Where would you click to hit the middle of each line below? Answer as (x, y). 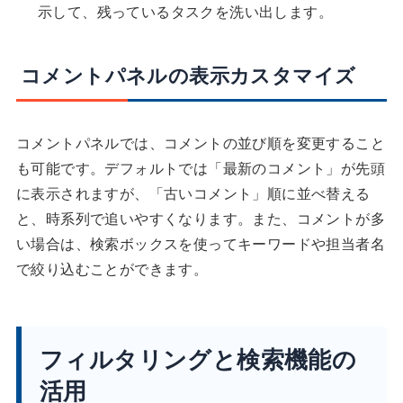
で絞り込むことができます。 (112, 268)
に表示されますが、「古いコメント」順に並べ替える (193, 193)
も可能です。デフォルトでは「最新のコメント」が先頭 (200, 167)
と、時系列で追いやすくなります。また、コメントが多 (200, 218)
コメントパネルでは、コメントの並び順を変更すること (200, 142)
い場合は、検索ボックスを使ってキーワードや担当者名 (200, 243)
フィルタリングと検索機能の (198, 358)
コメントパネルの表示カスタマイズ (188, 74)
